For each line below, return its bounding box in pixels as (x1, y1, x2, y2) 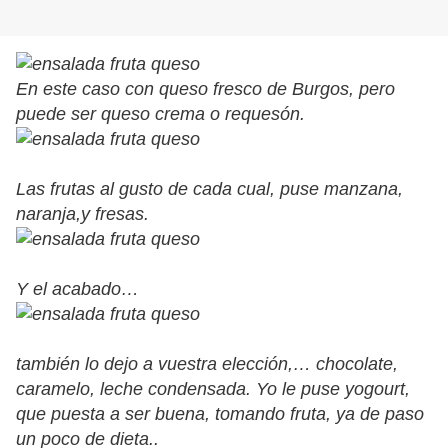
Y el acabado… (16, 279, 139, 300)
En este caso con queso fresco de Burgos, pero (16, 79, 395, 100)
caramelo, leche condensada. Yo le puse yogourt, (16, 379, 410, 400)
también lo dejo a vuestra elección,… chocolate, (16, 354, 398, 375)
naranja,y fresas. (16, 204, 149, 225)
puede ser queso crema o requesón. (16, 104, 305, 125)
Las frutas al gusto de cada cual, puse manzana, (16, 179, 403, 200)
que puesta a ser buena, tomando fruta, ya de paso (16, 404, 424, 425)
